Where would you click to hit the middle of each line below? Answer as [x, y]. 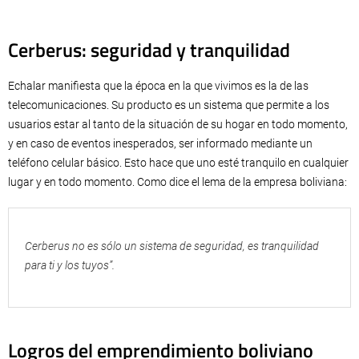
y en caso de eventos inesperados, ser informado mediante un [160, 144]
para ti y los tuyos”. [70, 266]
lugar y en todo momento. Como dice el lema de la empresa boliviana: [177, 182]
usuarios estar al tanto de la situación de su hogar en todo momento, [178, 125]
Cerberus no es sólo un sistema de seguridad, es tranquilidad [172, 246]
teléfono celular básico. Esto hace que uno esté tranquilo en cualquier [178, 163]
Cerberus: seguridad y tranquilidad [149, 50]
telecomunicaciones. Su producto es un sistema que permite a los [169, 105]
